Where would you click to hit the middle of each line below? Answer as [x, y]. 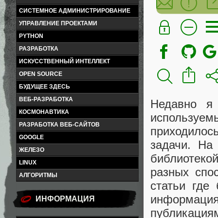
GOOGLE [31, 137]
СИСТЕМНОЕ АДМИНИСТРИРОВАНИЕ [75, 11]
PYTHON [31, 36]
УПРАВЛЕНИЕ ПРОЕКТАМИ [58, 23]
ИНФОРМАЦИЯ [65, 199]
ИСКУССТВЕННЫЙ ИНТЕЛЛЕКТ [64, 61]
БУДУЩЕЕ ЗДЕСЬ [45, 87]
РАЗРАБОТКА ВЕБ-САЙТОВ [59, 125]
